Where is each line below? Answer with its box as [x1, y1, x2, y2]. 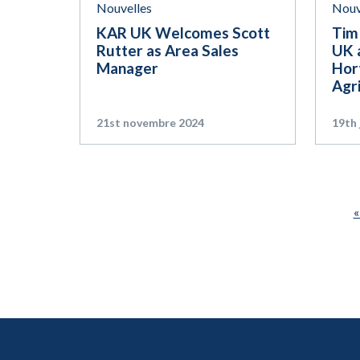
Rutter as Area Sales [96, 41, 239, 60]
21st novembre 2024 [96, 116, 204, 130]
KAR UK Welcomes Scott [96, 23, 270, 43]
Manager [96, 59, 158, 78]
